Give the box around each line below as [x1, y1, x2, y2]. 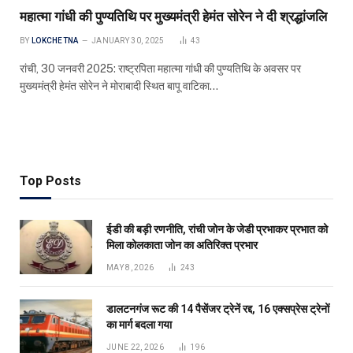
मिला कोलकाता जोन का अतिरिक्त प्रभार [106, 238, 258, 251]
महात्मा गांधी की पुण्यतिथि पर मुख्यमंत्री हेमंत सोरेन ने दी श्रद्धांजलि [20, 8, 327, 24]
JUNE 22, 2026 [106, 342, 164, 351]
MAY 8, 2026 [106, 262, 154, 272]
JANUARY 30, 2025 [91, 35, 165, 45]
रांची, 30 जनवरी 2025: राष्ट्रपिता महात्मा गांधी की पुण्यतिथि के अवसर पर [20, 61, 301, 75]
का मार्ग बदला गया [106, 318, 172, 331]
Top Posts [20, 173, 81, 188]
